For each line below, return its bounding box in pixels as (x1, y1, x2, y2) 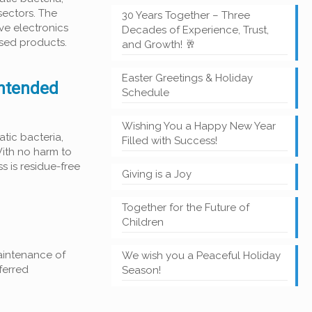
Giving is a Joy (121, 168, 192, 180)
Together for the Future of (121, 201, 249, 214)
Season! (121, 264, 161, 276)
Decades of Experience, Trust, (121, 24, 269, 36)
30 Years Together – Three (121, 9, 250, 22)
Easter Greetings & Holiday (121, 72, 253, 84)
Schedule (121, 86, 169, 99)
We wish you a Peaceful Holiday (121, 249, 281, 262)
